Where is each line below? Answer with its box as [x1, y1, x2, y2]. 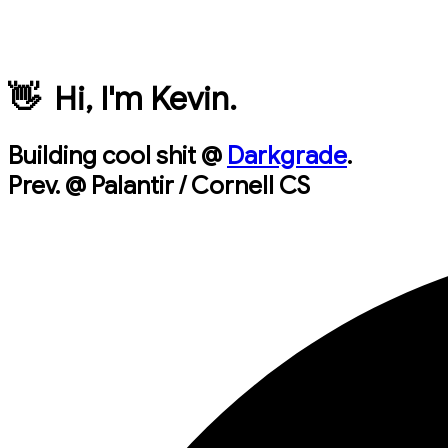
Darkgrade [227, 140, 347, 171]
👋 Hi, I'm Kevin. [8, 79, 237, 120]
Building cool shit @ [8, 140, 222, 171]
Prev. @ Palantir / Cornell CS [8, 170, 310, 201]
